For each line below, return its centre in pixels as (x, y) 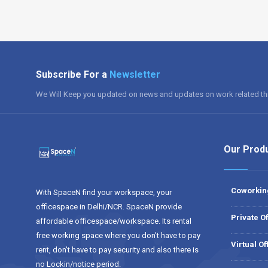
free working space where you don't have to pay (118, 235)
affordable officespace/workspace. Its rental (114, 221)
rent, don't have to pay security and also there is (117, 250)
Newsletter (135, 74)
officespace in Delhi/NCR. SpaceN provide (109, 207)
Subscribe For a (73, 74)
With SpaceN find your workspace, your (104, 192)
